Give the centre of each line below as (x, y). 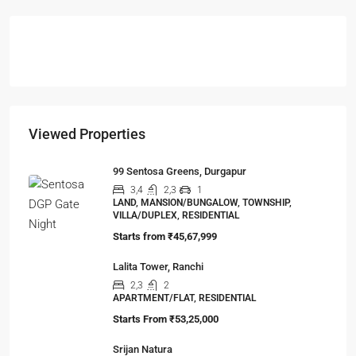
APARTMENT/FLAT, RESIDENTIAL (184, 298)
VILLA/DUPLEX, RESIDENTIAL (176, 215)
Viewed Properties (87, 134)
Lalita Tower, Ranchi (158, 267)
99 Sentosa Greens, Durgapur (180, 171)
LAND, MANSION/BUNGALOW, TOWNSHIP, (202, 203)
